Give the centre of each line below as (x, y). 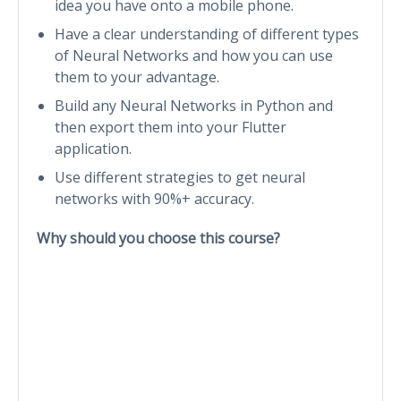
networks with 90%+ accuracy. (154, 198)
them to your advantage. (137, 77)
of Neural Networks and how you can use (194, 55)
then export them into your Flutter (171, 127)
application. (93, 148)
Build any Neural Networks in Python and (194, 105)
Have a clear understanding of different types (207, 34)
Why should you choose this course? (158, 238)
